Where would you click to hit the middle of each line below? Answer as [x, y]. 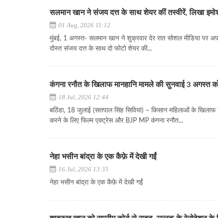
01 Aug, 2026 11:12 [84, 25]
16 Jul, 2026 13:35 [83, 169]
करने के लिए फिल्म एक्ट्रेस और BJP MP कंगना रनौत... [116, 121]
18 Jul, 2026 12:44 [83, 97]
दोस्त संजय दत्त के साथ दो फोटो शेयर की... [101, 49]
